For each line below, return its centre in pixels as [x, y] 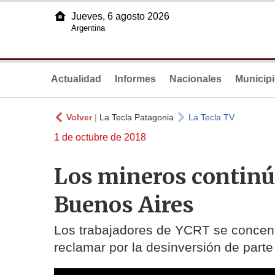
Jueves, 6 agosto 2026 [120, 16]
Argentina [88, 28]
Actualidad [76, 79]
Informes [135, 79]
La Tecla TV [211, 117]
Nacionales [196, 79]
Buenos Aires [124, 204]
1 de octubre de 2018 [100, 137]
